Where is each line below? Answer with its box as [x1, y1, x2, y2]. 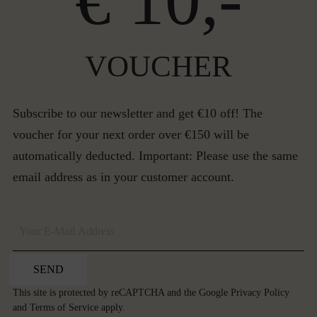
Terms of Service [30, 302, 98, 313]
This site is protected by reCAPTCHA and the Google [13, 287, 231, 298]
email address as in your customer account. [13, 170, 234, 184]
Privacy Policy [231, 287, 289, 298]
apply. [98, 302, 125, 313]
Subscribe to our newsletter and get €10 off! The [13, 106, 263, 120]
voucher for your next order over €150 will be [13, 127, 249, 142]
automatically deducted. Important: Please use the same [13, 149, 298, 163]
